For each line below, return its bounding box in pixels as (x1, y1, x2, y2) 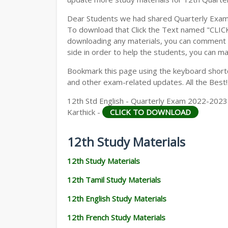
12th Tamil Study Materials (67, 175, 161, 185)
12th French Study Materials (67, 212, 165, 222)
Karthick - (67, 107, 102, 117)
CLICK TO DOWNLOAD (110, 107, 191, 117)
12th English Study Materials (67, 193, 166, 204)
